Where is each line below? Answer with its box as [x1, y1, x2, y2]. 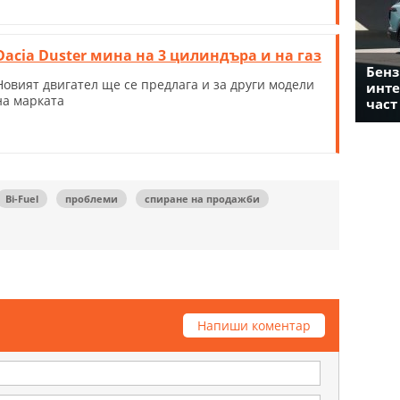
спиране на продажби [145, 191, 260, 205]
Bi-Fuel [5, 191, 38, 205]
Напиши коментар [197, 316, 311, 334]
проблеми [65, 191, 118, 205]
